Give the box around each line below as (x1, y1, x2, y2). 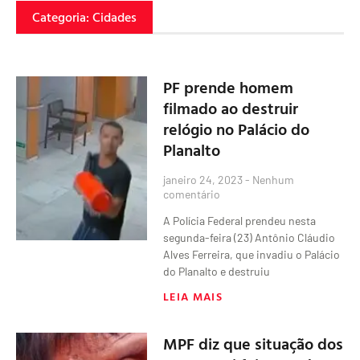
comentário (163, 186, 221, 201)
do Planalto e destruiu (163, 264, 271, 278)
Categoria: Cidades (32, 7, 137, 27)
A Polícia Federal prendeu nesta (163, 213, 317, 227)
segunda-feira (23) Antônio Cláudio (163, 230, 336, 244)
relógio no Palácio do (163, 116, 310, 141)
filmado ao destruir (163, 95, 299, 120)
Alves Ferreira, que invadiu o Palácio (163, 247, 341, 261)
